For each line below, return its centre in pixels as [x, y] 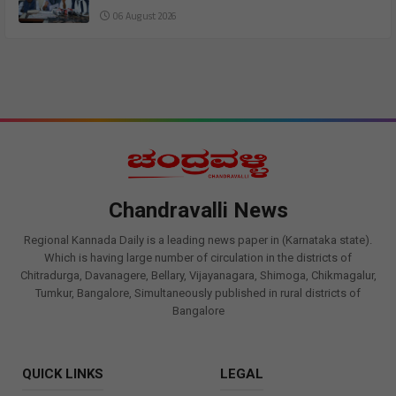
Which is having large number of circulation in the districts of [198, 258]
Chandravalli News [198, 211]
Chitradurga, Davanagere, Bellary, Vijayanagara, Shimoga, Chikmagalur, [198, 276]
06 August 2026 [143, 18]
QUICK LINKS [63, 374]
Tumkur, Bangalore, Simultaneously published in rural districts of [198, 293]
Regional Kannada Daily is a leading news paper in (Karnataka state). [198, 240]
